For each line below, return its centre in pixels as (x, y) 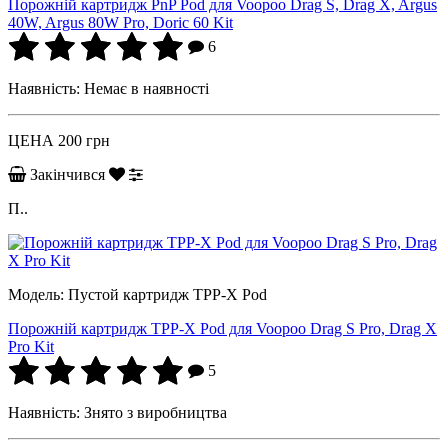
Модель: (38, 294)
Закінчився (67, 174)
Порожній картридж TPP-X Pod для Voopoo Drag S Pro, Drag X (222, 328)
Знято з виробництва (155, 412)
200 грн (84, 140)
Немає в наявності (146, 88)
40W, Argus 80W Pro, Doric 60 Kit (120, 22)
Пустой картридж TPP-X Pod (167, 294)
